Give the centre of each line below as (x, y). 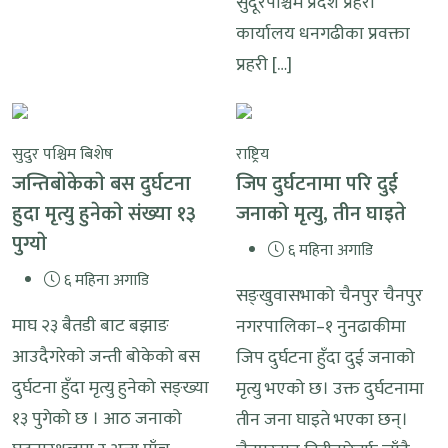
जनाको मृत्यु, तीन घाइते (321, 213)
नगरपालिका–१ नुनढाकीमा (321, 326)
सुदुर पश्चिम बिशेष (62, 154)
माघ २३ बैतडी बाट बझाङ (90, 325)
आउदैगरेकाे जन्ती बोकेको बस (106, 356)
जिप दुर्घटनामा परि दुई (317, 183)
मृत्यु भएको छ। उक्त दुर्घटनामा (330, 388)
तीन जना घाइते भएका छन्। (322, 419)
